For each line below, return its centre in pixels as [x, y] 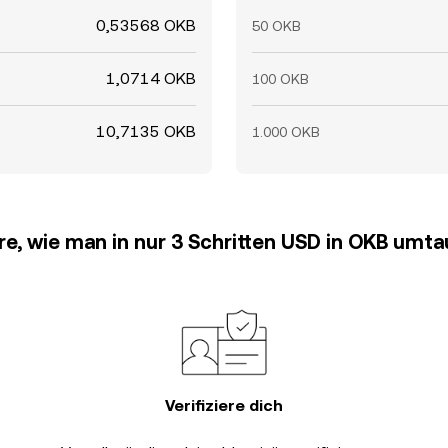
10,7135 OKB [146, 131]
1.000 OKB [286, 132]
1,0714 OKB [151, 78]
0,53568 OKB [146, 25]
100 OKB [280, 79]
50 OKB [276, 26]
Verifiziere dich [224, 405]
